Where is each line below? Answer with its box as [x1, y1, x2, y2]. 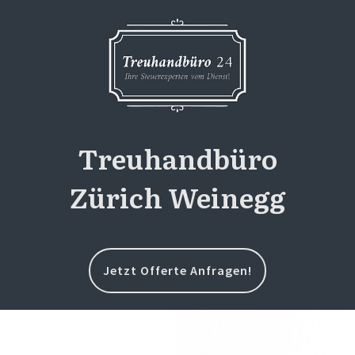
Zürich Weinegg [70, 176, 285, 216]
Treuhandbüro [78, 137, 277, 177]
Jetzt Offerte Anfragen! [103, 261, 252, 278]
